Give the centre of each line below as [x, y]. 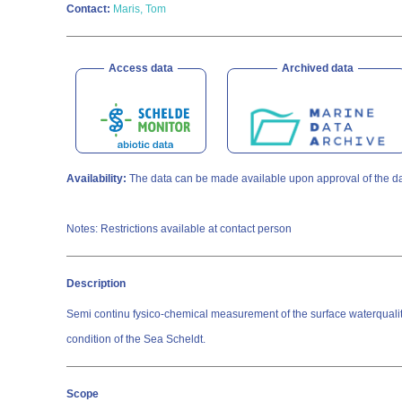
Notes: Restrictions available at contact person [179, 229]
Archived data [317, 68]
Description [96, 284]
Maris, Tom [140, 9]
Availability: [96, 179]
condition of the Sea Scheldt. [136, 339]
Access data [141, 68]
